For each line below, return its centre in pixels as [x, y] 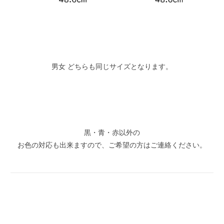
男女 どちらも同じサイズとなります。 [112, 66]
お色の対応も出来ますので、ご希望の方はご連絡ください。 [112, 144]
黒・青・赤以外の [112, 132]
